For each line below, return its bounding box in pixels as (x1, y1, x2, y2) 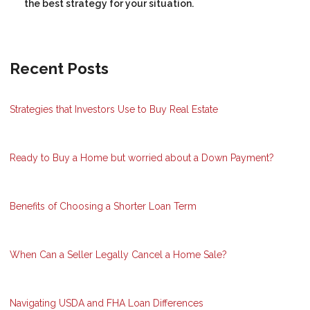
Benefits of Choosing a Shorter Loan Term (10, 201, 197, 212)
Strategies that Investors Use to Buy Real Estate (10, 104, 218, 116)
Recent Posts (10, 60, 109, 78)
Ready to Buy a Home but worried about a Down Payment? (10, 152, 274, 164)
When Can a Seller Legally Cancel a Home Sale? (10, 249, 227, 261)
